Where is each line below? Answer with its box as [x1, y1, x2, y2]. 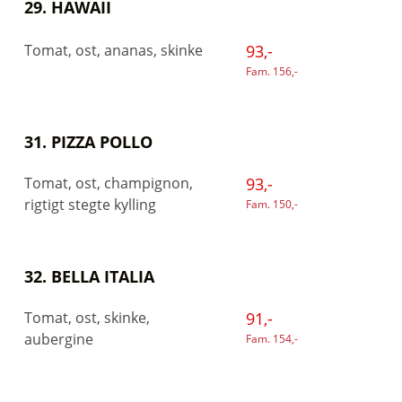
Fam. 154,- [245, 331, 298, 346]
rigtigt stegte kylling [24, 195, 156, 214]
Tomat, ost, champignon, [24, 173, 193, 193]
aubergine [24, 329, 93, 349]
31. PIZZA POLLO [24, 131, 153, 153]
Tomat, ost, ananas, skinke [24, 39, 203, 60]
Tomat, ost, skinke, [24, 308, 150, 328]
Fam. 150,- [245, 197, 298, 212]
